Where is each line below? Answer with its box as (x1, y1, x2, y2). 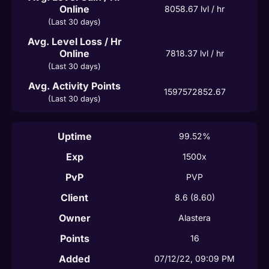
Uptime (57, 130, 92, 142)
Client (61, 191, 88, 204)
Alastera (178, 212, 211, 223)
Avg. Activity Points (28, 79, 121, 92)
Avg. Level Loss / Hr (27, 35, 122, 47)
